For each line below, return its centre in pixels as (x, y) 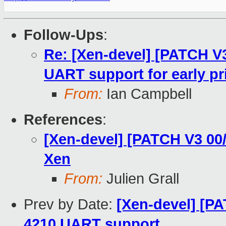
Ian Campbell (147, 94)
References (63, 120)
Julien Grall (141, 179)
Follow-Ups (64, 35)
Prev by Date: (70, 205)
